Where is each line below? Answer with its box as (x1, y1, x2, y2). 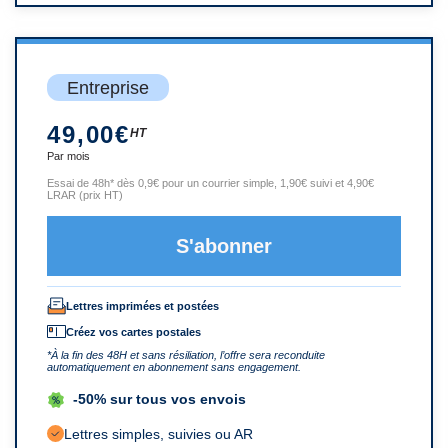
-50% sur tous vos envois (73, 390, 246, 407)
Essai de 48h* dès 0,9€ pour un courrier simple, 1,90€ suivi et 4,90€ (47, 176, 374, 189)
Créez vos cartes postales (66, 325, 201, 338)
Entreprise (67, 77, 149, 98)
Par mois (47, 149, 90, 162)
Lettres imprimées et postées (66, 299, 219, 312)
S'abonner (176, 234, 272, 257)
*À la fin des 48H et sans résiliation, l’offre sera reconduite (47, 348, 325, 361)
